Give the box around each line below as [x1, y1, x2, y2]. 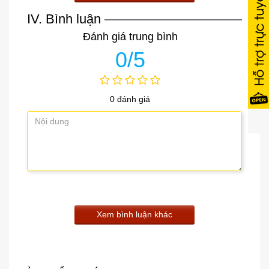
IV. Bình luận [27, 11, 101, 26]
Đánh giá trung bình [82, 30, 178, 43]
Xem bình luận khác [97, 209, 172, 219]
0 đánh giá [110, 94, 150, 104]
